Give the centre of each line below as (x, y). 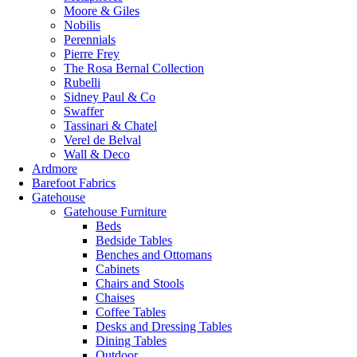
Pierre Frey (92, 54)
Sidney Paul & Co (110, 97)
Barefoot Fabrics (74, 183)
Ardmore (55, 169)
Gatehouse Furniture (115, 212)
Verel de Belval (102, 140)
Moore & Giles (102, 11)
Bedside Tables (134, 240)
